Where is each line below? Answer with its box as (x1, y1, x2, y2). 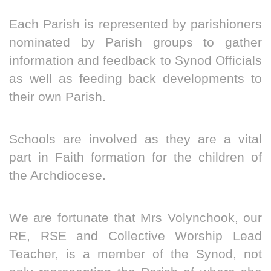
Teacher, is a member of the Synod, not (9, 247, 262, 262)
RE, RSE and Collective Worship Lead (9, 229, 262, 244)
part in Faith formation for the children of (9, 150, 262, 165)
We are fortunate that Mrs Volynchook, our (9, 211, 262, 226)
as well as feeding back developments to (9, 71, 262, 87)
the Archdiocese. (9, 168, 106, 183)
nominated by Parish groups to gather (9, 35, 262, 50)
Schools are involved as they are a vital (9, 132, 262, 147)
